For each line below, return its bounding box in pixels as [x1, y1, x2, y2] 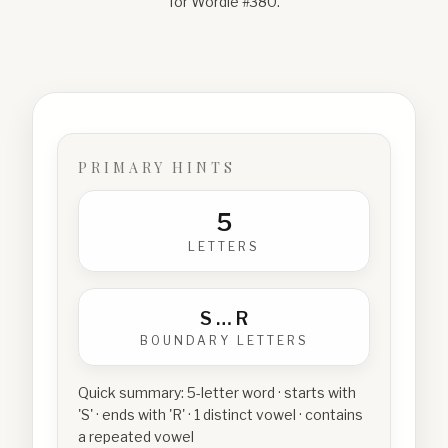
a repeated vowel [78, 428, 194, 445]
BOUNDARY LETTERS [139, 333, 309, 348]
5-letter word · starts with [187, 384, 356, 401]
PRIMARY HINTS [78, 158, 236, 177]
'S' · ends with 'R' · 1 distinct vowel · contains [78, 406, 363, 423]
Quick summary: [78, 384, 187, 401]
